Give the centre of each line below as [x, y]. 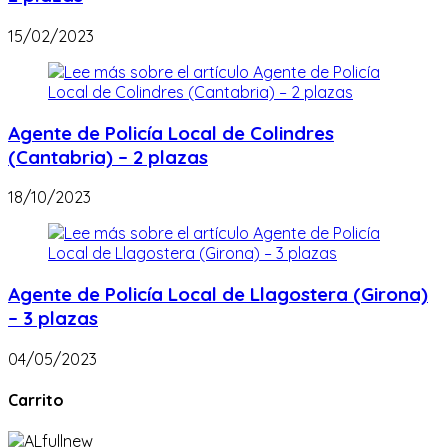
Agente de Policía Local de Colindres [171, 132]
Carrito [36, 400]
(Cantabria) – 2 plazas [108, 156]
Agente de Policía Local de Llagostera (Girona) [218, 294]
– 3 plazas [53, 318]
